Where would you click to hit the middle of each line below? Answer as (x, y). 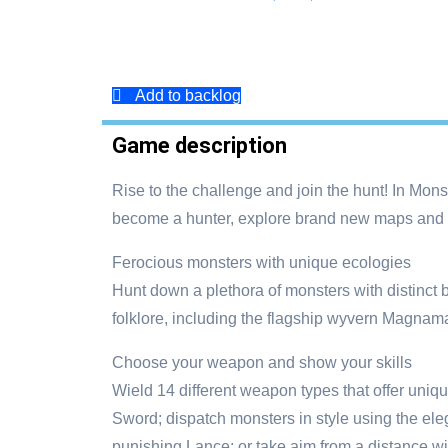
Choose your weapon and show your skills (262, 362)
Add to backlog (188, 95)
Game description (199, 145)
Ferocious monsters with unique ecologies (261, 262)
